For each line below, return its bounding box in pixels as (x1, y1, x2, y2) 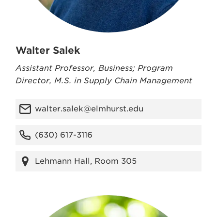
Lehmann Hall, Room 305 (35, 156, 137, 166)
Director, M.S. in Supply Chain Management (15, 76, 192, 85)
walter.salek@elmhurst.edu (35, 104, 143, 113)
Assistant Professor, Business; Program (15, 63, 173, 73)
